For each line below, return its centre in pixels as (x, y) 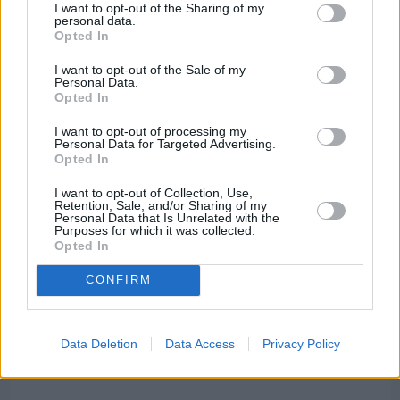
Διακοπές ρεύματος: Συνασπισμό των (155, 300)
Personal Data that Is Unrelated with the (167, 217)
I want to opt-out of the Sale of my (150, 69)
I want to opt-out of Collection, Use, (154, 192)
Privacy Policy (301, 343)
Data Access (200, 343)
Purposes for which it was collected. (155, 230)
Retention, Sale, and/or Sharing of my (161, 205)
